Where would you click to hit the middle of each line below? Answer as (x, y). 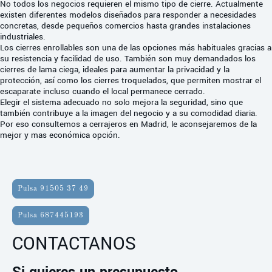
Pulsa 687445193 (51, 216)
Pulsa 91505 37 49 (53, 189)
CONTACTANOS (74, 244)
